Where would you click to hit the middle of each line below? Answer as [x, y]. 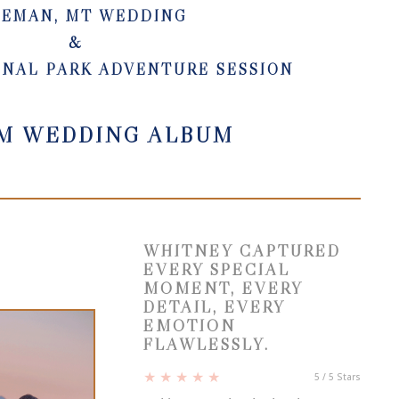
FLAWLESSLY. [206, 345]
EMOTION [189, 326]
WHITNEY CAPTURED [242, 252]
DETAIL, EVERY [214, 308]
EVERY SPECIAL [216, 270]
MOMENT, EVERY [223, 289]
